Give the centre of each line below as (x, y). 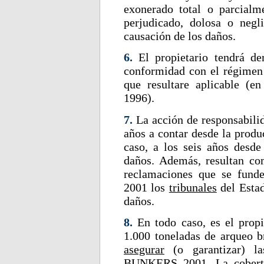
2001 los (146, 187)
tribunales (193, 187)
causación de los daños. (180, 36)
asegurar (144, 249)
